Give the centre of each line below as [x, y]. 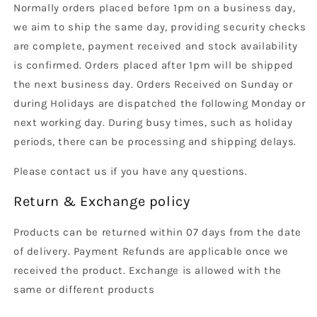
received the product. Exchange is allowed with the [148, 271]
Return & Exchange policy [102, 202]
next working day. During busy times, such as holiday [153, 122]
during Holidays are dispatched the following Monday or [160, 103]
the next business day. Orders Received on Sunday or [153, 84]
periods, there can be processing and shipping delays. [155, 141]
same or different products [84, 290]
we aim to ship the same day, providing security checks [160, 27]
